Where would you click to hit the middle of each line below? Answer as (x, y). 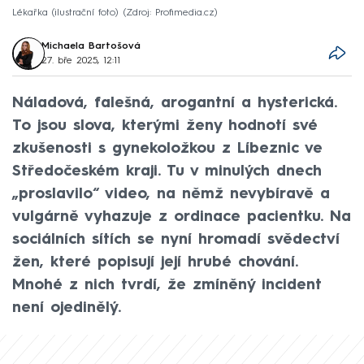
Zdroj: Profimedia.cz (170, 13)
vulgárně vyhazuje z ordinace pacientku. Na (182, 217)
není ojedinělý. (67, 308)
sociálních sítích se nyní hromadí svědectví (176, 239)
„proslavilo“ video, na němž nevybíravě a (171, 194)
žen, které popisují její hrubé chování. (155, 262)
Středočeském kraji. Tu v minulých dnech (167, 171)
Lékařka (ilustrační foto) (65, 13)
